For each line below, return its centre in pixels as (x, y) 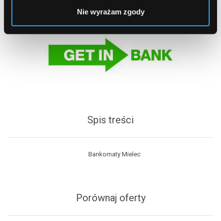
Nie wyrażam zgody (110, 12)
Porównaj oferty (110, 198)
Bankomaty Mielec (114, 154)
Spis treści (110, 120)
